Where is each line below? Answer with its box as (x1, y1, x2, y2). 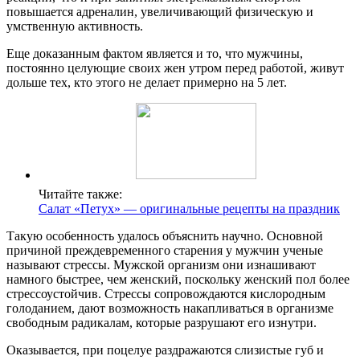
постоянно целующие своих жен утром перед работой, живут (6, 61, 344, 76)
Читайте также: (39, 187, 122, 202)
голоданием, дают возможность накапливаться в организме (6, 301, 333, 316)
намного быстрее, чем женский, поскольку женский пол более (6, 272, 350, 287)
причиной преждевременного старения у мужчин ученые (6, 243, 323, 258)
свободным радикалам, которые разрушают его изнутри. (6, 316, 317, 330)
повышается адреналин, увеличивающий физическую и (6, 5, 313, 19)
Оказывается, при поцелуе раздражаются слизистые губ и (6, 343, 324, 358)
